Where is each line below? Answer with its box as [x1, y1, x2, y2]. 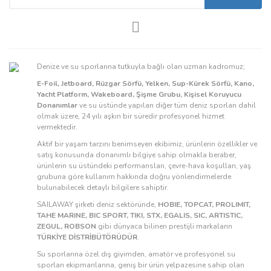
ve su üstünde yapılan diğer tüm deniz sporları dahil [77, 100, 256, 110]
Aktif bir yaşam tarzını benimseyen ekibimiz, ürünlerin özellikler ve [37, 139, 257, 149]
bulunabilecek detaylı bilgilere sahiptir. [37, 183, 169, 192]
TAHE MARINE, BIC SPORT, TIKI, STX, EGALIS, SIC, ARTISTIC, [37, 211, 243, 220]
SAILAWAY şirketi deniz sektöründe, [37, 200, 158, 209]
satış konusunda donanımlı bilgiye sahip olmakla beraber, [37, 150, 237, 160]
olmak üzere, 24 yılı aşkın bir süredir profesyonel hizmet [37, 111, 224, 121]
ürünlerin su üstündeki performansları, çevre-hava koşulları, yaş [37, 161, 251, 171]
